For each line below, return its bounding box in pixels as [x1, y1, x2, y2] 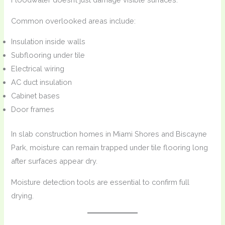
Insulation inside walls [11, 37, 86, 46]
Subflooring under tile [11, 51, 85, 60]
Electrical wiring [11, 64, 65, 73]
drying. [11, 191, 34, 200]
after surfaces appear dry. [11, 157, 98, 166]
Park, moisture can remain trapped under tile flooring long [11, 143, 208, 152]
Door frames [11, 105, 55, 114]
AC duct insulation [11, 78, 72, 87]
